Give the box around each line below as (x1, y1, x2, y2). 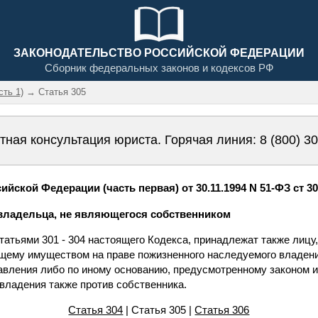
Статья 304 (68, 304, 124, 316)
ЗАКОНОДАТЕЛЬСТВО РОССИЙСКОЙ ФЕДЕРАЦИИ (13, 47, 305, 59)
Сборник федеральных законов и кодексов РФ (45, 62, 273, 74)
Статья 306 (194, 304, 250, 316)
